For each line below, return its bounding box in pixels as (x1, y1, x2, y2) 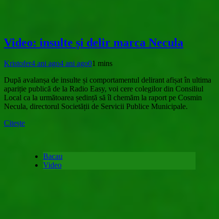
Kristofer (4, 59, 31, 68)
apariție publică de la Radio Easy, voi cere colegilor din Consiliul (4, 85, 203, 93)
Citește (4, 119, 25, 128)
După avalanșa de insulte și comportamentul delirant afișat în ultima (4, 76, 211, 85)
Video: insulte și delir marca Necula (4, 36, 183, 49)
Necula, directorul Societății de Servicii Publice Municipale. (4, 102, 188, 111)
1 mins (92, 59, 112, 68)
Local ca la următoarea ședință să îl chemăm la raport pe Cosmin (4, 93, 202, 102)
